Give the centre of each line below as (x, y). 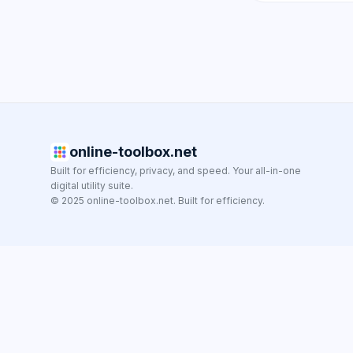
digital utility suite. (92, 186)
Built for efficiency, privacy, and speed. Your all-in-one (176, 171)
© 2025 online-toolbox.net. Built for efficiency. (158, 201)
